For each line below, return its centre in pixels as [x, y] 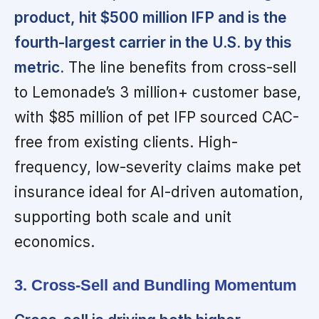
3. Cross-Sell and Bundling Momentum [156, 286]
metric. [39, 67]
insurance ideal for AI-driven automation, [159, 192]
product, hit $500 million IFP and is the [151, 17]
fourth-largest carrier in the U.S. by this [153, 42]
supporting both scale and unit [123, 216]
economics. [54, 241]
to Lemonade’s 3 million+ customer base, [158, 92]
